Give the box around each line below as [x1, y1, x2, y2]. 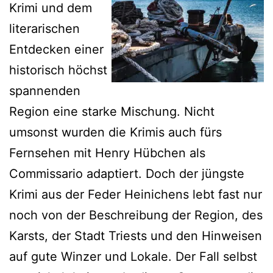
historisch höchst [9, 62, 107, 77]
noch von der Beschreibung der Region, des [9, 207, 263, 222]
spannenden [9, 83, 80, 98]
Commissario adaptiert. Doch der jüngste [9, 166, 244, 181]
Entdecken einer [9, 41, 104, 57]
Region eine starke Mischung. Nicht [9, 104, 214, 119]
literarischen [9, 21, 80, 36]
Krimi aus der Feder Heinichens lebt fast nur [9, 186, 262, 202]
